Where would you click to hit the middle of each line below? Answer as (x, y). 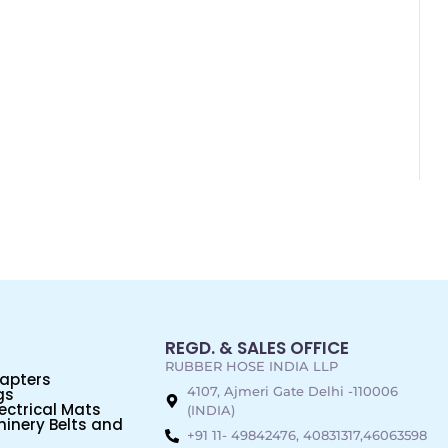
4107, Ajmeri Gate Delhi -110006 (293, 391)
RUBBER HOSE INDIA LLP (251, 366)
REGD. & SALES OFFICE (256, 348)
